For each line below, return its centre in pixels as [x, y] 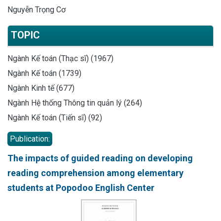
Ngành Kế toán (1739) [44, 73]
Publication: [30, 139]
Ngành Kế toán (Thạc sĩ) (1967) [60, 58]
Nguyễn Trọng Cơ [37, 9]
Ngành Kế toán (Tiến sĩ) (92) [55, 117]
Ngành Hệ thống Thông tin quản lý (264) [75, 103]
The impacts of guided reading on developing [100, 158]
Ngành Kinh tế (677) [41, 88]
